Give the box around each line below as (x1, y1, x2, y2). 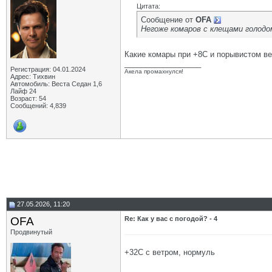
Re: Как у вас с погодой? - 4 (124, 215, 217, 222)
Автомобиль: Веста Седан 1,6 (10, 80, 102, 87)
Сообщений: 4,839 (10, 102, 66, 109)
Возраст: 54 (10, 95, 46, 102)
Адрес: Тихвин (10, 73, 55, 80)
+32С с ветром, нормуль (124, 248, 215, 257)
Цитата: (137, 2, 160, 10)
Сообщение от (141, 15, 195, 24)
